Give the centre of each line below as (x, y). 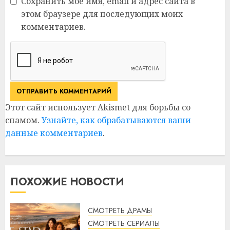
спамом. (23, 120)
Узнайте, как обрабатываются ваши (116, 120)
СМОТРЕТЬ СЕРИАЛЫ (124, 223)
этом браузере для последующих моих (102, 14)
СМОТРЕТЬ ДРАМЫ (120, 210)
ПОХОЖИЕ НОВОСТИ (67, 182)
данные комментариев (54, 133)
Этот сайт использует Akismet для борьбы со (98, 107)
